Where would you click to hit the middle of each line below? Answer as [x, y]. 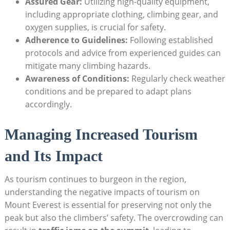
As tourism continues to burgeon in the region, [95, 179]
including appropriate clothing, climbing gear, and [121, 14]
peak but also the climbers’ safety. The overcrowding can [114, 217]
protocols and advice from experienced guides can [123, 53]
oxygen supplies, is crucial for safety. [95, 27]
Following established [170, 40]
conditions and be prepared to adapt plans [108, 91]
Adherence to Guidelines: [76, 40]
